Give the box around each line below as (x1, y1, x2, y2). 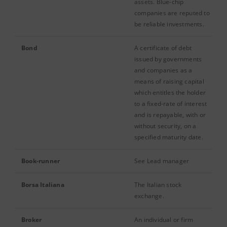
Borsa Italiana (21, 180, 64, 189)
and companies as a (134, 66, 193, 74)
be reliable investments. (134, 20, 204, 28)
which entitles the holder (134, 88, 206, 97)
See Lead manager (134, 157, 190, 165)
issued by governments (134, 55, 202, 63)
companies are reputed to (134, 9, 210, 17)
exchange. (134, 192, 164, 200)
